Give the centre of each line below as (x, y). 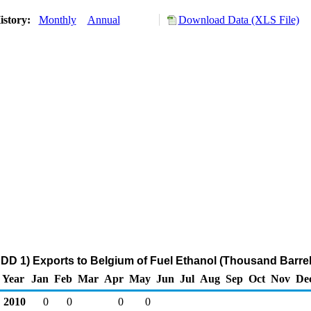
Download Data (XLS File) (238, 20)
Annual (103, 20)
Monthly (57, 20)
